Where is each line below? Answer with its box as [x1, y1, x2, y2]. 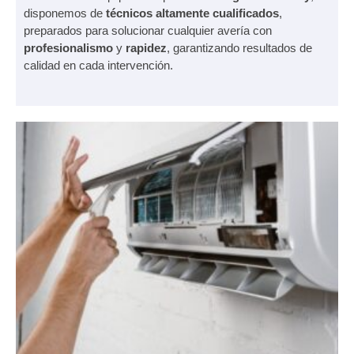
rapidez [126, 40, 167, 55]
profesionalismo [24, 40, 113, 55]
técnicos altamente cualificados [106, 6, 279, 20]
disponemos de [24, 6, 106, 20]
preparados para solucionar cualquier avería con [24, 23, 272, 37]
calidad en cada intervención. [24, 58, 173, 72]
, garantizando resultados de [167, 40, 312, 55]
